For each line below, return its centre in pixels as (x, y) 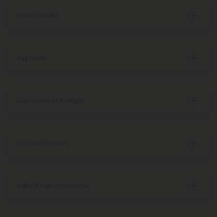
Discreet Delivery (43, 143)
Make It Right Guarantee (54, 186)
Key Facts (32, 58)
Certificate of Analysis (51, 101)
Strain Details (38, 15)
